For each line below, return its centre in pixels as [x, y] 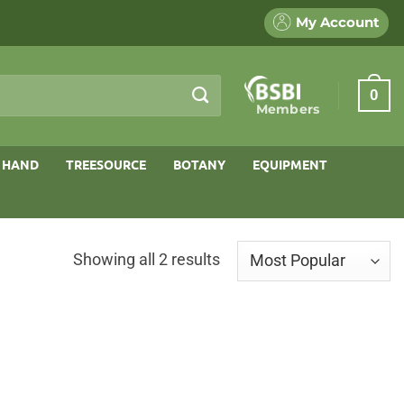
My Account [337, 23]
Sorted [243, 259]
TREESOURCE [106, 164]
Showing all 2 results [147, 260]
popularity [255, 311]
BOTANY [199, 164]
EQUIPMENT [290, 164]
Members [288, 109]
